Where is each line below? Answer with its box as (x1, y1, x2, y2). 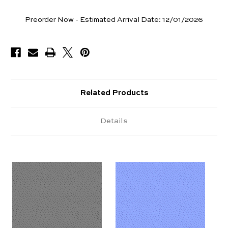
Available (11, 26, 40, 33)
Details (100, 117, 128, 125)
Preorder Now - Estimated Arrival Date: (25, 16, 161, 24)
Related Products (79, 89, 149, 97)
